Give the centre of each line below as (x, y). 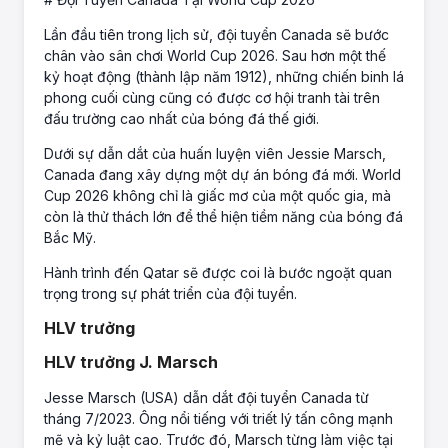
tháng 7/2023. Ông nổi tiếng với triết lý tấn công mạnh (218, 418)
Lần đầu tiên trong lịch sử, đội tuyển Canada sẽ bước (216, 34)
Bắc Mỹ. (70, 237)
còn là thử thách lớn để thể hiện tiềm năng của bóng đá (223, 216)
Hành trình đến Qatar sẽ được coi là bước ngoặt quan (218, 272)
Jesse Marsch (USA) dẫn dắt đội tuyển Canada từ (206, 397)
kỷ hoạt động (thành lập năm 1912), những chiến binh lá (224, 76)
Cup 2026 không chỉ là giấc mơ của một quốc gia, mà (217, 195)
